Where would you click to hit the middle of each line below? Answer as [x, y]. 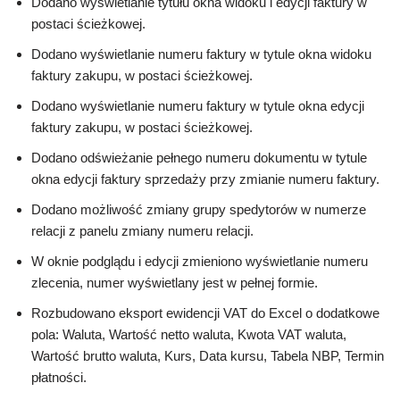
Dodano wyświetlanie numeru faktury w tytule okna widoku [201, 54]
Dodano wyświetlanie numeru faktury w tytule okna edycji [198, 106]
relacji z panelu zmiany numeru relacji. [142, 231]
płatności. [59, 378]
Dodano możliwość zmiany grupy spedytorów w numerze [199, 210]
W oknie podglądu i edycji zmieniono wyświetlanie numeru [200, 262]
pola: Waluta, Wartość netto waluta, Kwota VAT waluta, [189, 335]
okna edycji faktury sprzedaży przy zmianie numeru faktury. [205, 179]
